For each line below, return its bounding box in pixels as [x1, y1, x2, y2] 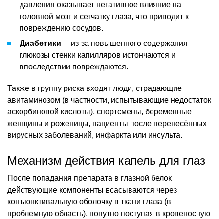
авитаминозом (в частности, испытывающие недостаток [7, 95, 211, 104]
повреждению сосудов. [20, 23, 103, 32]
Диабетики [20, 39, 61, 47]
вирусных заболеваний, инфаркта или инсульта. [7, 131, 182, 139]
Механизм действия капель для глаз [7, 153, 205, 167]
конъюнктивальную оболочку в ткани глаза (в [7, 197, 171, 206]
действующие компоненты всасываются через [7, 185, 177, 194]
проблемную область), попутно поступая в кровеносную [7, 209, 210, 218]
